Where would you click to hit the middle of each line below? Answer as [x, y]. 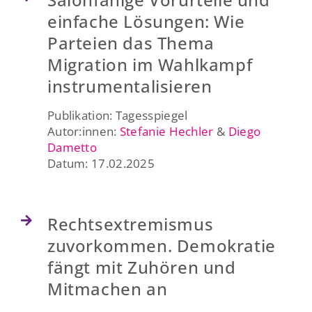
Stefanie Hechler [166, 131]
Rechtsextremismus [130, 224]
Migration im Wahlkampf [150, 64]
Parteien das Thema [131, 42]
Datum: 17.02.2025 [101, 163]
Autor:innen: [83, 131]
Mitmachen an [107, 288]
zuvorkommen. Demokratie [161, 245]
